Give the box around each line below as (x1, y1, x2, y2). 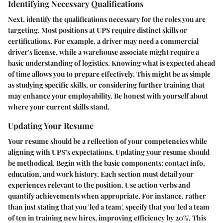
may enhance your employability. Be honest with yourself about (8, 91, 208, 101)
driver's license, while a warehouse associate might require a (8, 47, 199, 57)
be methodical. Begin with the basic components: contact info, (8, 158, 205, 168)
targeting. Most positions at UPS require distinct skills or (8, 25, 187, 35)
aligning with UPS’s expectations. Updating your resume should (8, 147, 210, 157)
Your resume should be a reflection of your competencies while (8, 136, 207, 146)
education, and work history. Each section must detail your (8, 169, 194, 179)
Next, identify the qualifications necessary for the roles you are (8, 14, 206, 24)
